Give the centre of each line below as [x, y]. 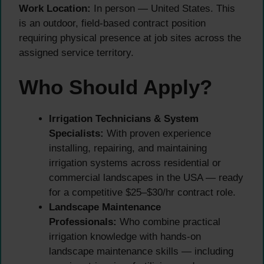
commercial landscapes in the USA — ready [146, 178]
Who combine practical [169, 222]
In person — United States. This [163, 8]
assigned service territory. [76, 52]
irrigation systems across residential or [135, 163]
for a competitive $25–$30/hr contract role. [142, 193]
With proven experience [157, 134]
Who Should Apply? [115, 87]
